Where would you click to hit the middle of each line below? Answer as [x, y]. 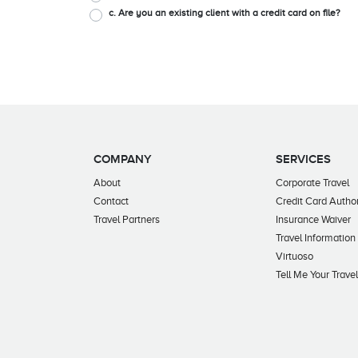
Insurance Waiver [313, 219]
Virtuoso [294, 256]
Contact [111, 201]
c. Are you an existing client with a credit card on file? [225, 13]
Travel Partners [127, 219]
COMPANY [123, 159]
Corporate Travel [312, 183]
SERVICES [303, 159]
